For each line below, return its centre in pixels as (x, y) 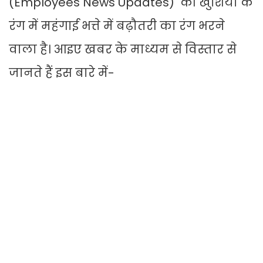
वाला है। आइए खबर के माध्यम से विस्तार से (123, 50)
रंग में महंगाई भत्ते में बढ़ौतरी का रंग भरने (117, 26)
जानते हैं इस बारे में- (62, 73)
